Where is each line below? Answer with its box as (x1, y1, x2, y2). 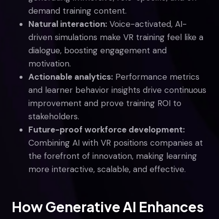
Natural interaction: (28, 18, 107, 29)
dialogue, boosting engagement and (28, 44, 167, 56)
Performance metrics (113, 71, 199, 82)
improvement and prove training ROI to (28, 97, 181, 109)
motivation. (28, 58, 71, 69)
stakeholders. (28, 110, 79, 122)
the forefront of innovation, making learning (28, 150, 197, 161)
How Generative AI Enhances (12, 197, 204, 215)
